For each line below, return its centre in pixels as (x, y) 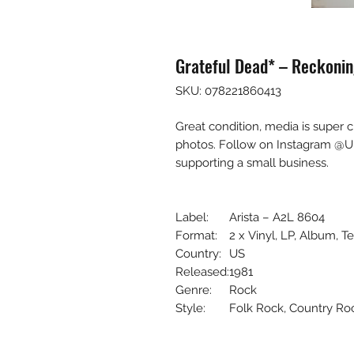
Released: (202, 271)
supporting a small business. (252, 162)
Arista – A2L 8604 (277, 217)
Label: (192, 217)
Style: (190, 308)
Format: (196, 235)
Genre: (194, 290)
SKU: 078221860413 (228, 90)
